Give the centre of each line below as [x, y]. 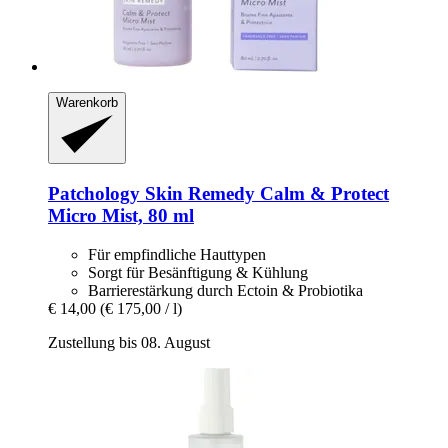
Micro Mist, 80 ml [121, 215]
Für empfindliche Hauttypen [177, 254]
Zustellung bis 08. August [129, 342]
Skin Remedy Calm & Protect [264, 193]
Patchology [94, 193]
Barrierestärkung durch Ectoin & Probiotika [225, 290]
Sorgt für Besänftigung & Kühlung [198, 272]
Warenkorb [87, 102]
